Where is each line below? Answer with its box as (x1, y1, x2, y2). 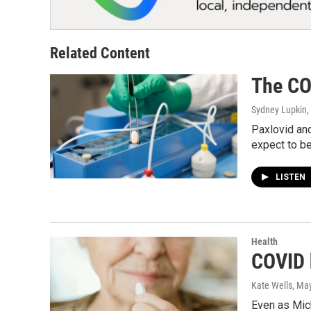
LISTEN (276, 171, 308, 182)
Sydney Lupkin (251, 103, 307, 115)
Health (251, 235, 278, 247)
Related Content (50, 44, 150, 62)
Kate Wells (251, 279, 292, 291)
